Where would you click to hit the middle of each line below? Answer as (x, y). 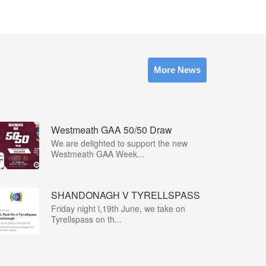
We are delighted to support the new (119, 143)
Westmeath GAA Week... (98, 154)
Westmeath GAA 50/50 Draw (112, 130)
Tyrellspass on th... (86, 219)
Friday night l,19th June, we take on (118, 208)
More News (177, 70)
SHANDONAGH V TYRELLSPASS (126, 195)
